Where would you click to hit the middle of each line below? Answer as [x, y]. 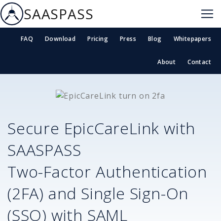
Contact [199, 62]
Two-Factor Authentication [107, 171]
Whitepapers [192, 39]
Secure [36, 128]
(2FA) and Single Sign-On [98, 193]
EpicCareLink [112, 128]
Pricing [98, 39]
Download [60, 39]
